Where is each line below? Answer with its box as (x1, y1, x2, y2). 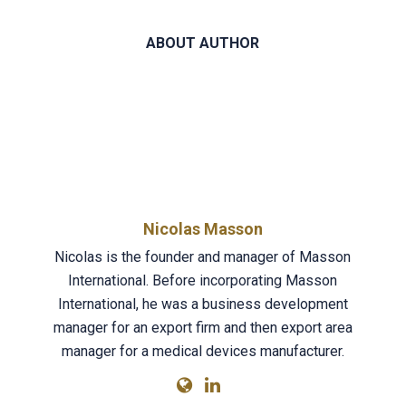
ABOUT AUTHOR (146, 34, 260, 52)
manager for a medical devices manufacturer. (61, 343, 344, 360)
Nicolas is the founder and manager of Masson (54, 248, 352, 266)
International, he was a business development (57, 295, 348, 313)
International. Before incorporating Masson (68, 272, 338, 289)
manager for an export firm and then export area (53, 319, 353, 336)
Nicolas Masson (142, 219, 263, 238)
